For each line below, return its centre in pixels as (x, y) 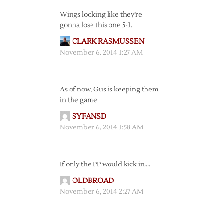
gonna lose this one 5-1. (96, 25)
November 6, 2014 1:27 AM (101, 53)
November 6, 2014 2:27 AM (101, 192)
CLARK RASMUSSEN (108, 42)
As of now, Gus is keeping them (109, 90)
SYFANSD (89, 117)
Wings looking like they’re (101, 15)
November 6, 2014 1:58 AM (101, 127)
